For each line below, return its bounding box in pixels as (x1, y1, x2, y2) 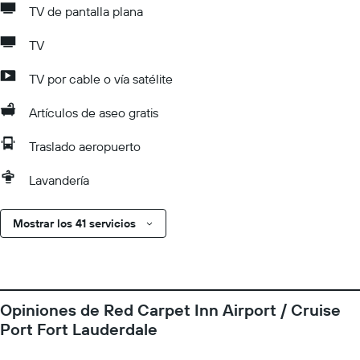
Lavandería (29, 172, 89, 188)
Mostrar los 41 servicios (13, 216, 136, 231)
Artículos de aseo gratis (29, 104, 158, 121)
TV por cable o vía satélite (29, 71, 173, 87)
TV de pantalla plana (29, 3, 143, 19)
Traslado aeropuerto (29, 138, 141, 154)
